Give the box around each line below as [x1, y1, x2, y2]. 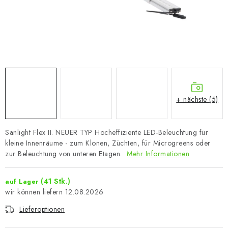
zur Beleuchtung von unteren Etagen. [5, 149, 124, 159]
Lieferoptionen [19, 204, 65, 214]
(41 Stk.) [41, 176, 71, 186]
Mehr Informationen [127, 149, 189, 159]
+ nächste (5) [176, 94, 218, 104]
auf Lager [5, 177, 41, 186]
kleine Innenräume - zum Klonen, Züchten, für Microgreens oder [5, 138, 211, 148]
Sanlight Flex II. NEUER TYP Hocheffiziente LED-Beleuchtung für [5, 127, 208, 137]
